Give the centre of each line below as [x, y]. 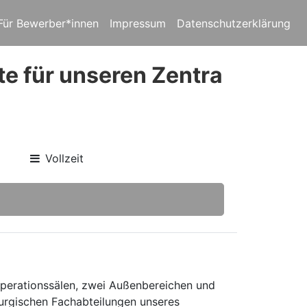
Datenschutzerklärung [234, 23]
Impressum [138, 23]
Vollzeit [65, 158]
